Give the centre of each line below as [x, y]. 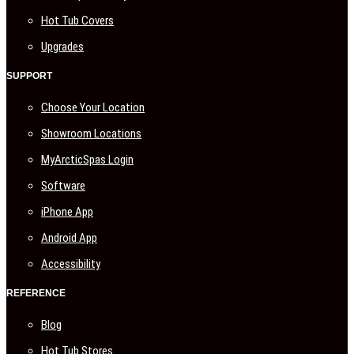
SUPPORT [29, 75]
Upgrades [62, 46]
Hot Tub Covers [77, 20]
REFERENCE [36, 293]
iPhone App [67, 211]
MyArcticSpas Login [87, 159]
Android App [69, 237]
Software [63, 185]
